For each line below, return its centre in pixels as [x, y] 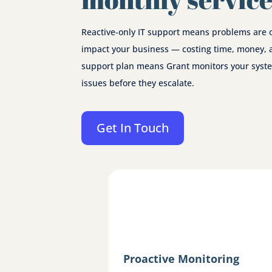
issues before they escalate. [138, 83]
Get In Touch [133, 127]
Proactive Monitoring [182, 258]
